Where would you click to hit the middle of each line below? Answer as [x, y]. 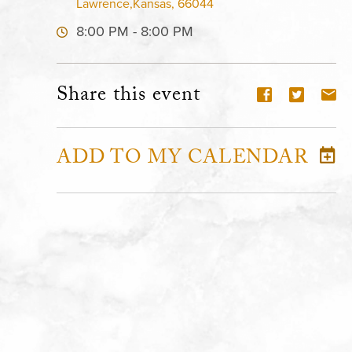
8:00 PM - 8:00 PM [135, 31]
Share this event [128, 97]
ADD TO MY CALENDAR [182, 160]
